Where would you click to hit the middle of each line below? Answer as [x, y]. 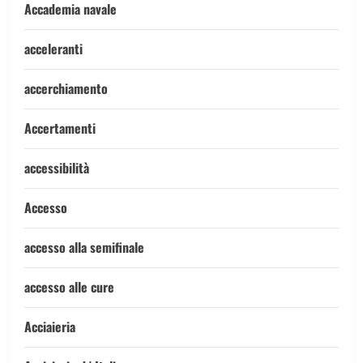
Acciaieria [50, 327]
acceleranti [53, 49]
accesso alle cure [69, 287]
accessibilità [57, 168]
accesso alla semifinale [84, 247]
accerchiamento [66, 88]
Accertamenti [60, 128]
